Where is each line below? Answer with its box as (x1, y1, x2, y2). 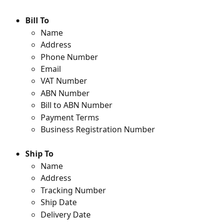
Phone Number (41, 51, 98, 62)
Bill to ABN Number (41, 100, 112, 111)
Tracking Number (41, 184, 106, 196)
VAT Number (41, 75, 87, 87)
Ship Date (41, 197, 77, 208)
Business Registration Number (41, 124, 155, 135)
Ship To (25, 148, 54, 160)
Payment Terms (41, 111, 99, 123)
